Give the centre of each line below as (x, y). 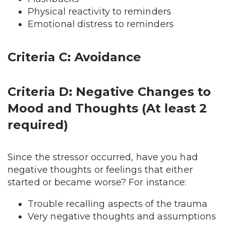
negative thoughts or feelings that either (100, 170)
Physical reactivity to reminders (99, 12)
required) (38, 125)
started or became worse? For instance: (97, 183)
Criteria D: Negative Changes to (109, 92)
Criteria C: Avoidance (74, 57)
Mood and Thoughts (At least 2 (107, 108)
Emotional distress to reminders (101, 24)
